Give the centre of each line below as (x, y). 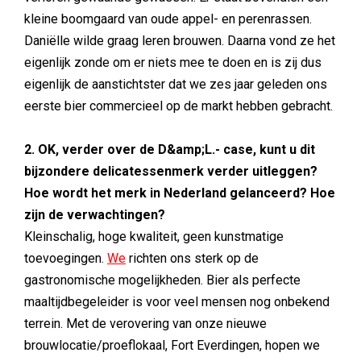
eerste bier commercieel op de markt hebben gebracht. (178, 106)
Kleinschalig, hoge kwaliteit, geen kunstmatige (154, 237)
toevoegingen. (66, 258)
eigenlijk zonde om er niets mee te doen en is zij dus (173, 62)
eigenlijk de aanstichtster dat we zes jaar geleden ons (176, 84)
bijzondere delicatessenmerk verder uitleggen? (171, 171)
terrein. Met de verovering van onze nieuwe (145, 324)
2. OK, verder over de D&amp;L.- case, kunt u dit (170, 149)
